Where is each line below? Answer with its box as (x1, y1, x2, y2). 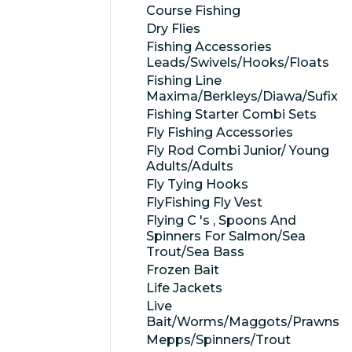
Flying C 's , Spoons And (146, 213, 296, 228)
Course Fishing (146, 3, 240, 18)
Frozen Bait (146, 262, 219, 277)
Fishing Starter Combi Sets (146, 107, 317, 122)
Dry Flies (146, 21, 200, 36)
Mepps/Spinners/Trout (146, 332, 291, 347)
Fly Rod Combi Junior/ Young (146, 143, 329, 158)
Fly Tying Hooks (146, 177, 248, 192)
